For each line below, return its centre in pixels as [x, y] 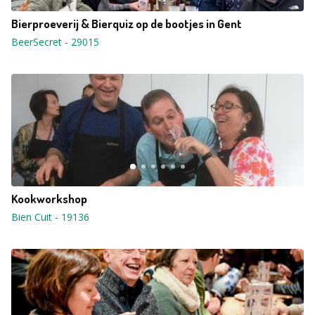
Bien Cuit [32, 217]
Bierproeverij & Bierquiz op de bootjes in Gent [127, 24]
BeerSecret [37, 42]
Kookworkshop [49, 199]
